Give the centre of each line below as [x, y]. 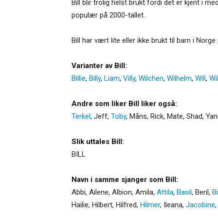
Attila [165, 192]
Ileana [173, 205]
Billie [79, 78]
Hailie [80, 205]
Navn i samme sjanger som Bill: [125, 179]
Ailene [99, 192]
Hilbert [102, 205]
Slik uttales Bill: [98, 141]
